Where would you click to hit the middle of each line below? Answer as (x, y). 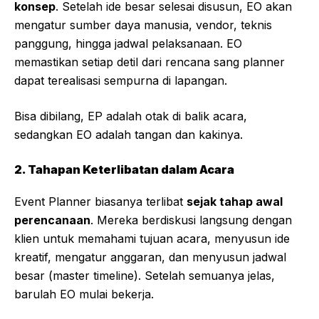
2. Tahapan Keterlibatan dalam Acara (124, 170)
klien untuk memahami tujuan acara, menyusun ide (152, 239)
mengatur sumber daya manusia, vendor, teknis (143, 25)
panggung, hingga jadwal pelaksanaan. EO (128, 44)
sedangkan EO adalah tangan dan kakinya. (129, 135)
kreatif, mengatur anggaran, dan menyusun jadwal (150, 257)
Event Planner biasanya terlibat (100, 202)
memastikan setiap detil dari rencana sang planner (150, 62)
